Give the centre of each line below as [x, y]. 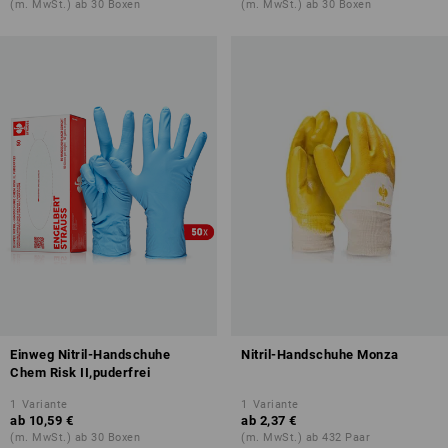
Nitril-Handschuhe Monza [320, 354]
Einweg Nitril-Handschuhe [90, 354]
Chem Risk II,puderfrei [80, 372]
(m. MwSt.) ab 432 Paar [305, 437]
